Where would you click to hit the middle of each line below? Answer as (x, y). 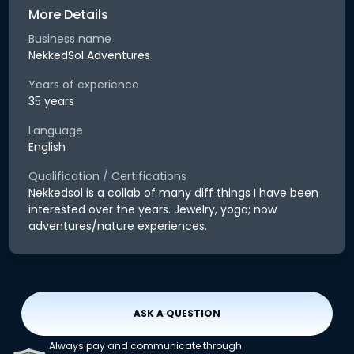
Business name (70, 39)
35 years (51, 101)
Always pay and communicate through (145, 346)
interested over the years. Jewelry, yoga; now (153, 209)
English (47, 147)
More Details (68, 15)
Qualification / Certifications (107, 176)
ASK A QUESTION (177, 313)
